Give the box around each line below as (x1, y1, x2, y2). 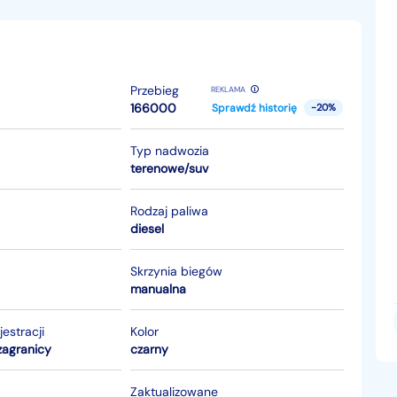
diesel (129, 220, 164, 237)
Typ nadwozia (129, 142, 209, 159)
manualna (129, 280, 186, 297)
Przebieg (129, 82, 179, 98)
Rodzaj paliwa (129, 202, 208, 219)
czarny (129, 340, 168, 357)
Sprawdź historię (211, 100, 297, 115)
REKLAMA (210, 84, 245, 95)
